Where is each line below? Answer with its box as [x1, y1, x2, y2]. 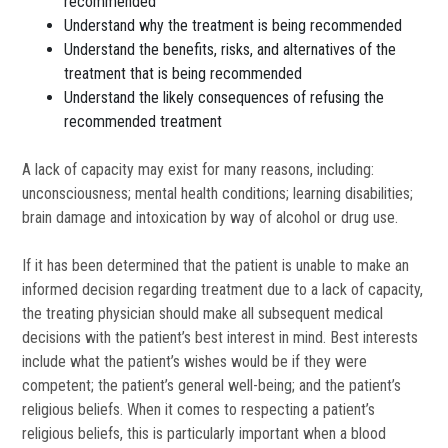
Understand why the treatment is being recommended [64, 16, 403, 36]
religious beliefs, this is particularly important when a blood [22, 424, 387, 444]
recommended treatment [64, 112, 223, 132]
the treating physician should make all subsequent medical [22, 304, 384, 324]
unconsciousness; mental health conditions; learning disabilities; [22, 184, 414, 204]
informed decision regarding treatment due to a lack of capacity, [22, 280, 424, 300]
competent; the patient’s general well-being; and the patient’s [22, 376, 402, 396]
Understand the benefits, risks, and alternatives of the [64, 40, 397, 60]
